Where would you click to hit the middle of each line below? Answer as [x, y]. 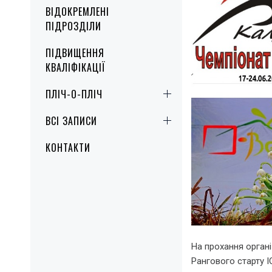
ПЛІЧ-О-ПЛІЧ [74, 94]
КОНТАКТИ [68, 147]
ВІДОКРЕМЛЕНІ [77, 11]
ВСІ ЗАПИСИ [71, 121]
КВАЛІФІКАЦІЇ [76, 67]
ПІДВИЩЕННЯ [75, 53]
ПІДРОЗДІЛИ [73, 26]
